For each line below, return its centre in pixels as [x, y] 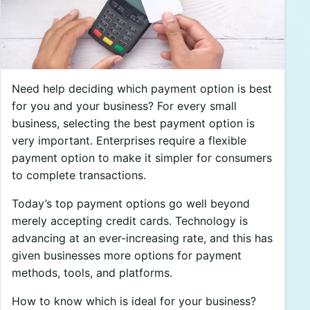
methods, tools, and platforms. [92, 272]
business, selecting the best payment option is [133, 123]
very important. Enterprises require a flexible [129, 140]
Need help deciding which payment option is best [142, 88]
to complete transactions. [79, 175]
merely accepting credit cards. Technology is [130, 220]
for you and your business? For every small [124, 106]
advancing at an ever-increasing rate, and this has [142, 238]
